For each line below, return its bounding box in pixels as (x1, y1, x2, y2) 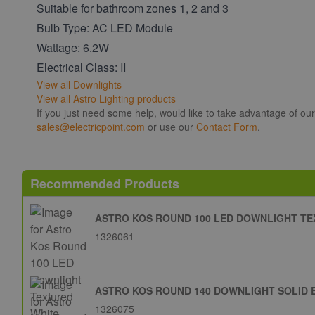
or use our (145, 119, 196, 134)
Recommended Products (30, 174, 179, 193)
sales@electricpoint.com (37, 119, 145, 134)
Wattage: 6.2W (37, 39, 109, 56)
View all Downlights (37, 77, 122, 91)
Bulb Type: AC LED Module (37, 19, 173, 36)
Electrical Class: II (37, 58, 126, 75)
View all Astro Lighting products (37, 91, 176, 105)
